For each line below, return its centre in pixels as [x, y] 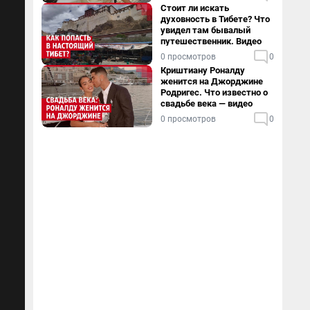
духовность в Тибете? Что [215, 19]
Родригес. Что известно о [214, 92]
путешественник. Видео [211, 41]
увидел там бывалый [206, 30]
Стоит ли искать [195, 8]
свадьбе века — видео [207, 103]
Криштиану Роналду [203, 70]
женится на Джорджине [212, 81]
